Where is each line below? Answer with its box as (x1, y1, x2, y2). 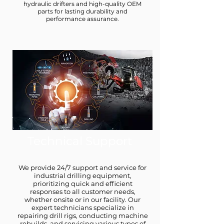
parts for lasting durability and (37, 7, 127, 15)
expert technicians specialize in (31, 203, 134, 211)
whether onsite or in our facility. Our (24, 195, 140, 203)
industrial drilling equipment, (33, 171, 131, 179)
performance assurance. (46, 15, 119, 22)
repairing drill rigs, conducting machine (17, 211, 148, 219)
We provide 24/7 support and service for (18, 163, 146, 171)
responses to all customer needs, (29, 187, 135, 195)
